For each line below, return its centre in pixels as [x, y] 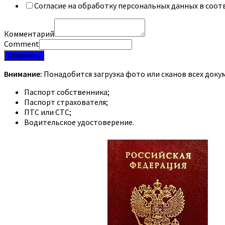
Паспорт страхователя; [66, 102]
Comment [22, 43]
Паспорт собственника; [67, 92]
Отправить [24, 55]
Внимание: [23, 74]
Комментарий [29, 33]
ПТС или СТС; [48, 112]
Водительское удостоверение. [79, 122]
